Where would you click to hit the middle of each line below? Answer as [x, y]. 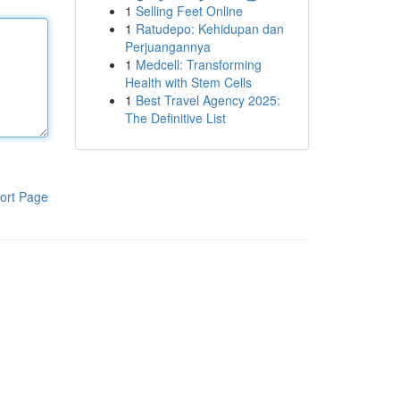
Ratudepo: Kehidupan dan [209, 29]
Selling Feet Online [189, 11]
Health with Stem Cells [188, 82]
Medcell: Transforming [198, 64]
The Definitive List [175, 118]
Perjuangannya [167, 46]
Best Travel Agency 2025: [208, 100]
